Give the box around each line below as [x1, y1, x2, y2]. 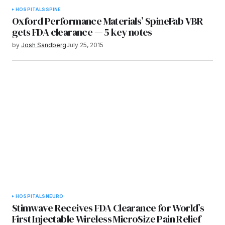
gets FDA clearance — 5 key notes [12, 25, 152, 39]
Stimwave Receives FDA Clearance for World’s [12, 201, 204, 215]
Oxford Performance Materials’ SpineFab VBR [12, 14, 203, 28]
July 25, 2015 [66, 41, 103, 49]
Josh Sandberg [21, 41, 66, 49]
